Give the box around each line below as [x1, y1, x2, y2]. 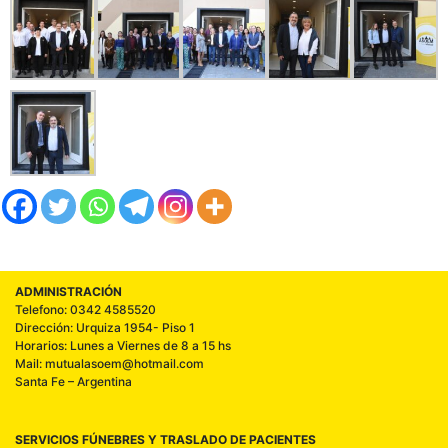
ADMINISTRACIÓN [15, 283, 122, 299]
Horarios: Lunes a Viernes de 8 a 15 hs [15, 337, 231, 353]
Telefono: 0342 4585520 [15, 301, 156, 317]
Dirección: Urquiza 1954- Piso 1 [15, 319, 195, 335]
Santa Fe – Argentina [15, 373, 132, 389]
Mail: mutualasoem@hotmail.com [15, 355, 204, 371]
